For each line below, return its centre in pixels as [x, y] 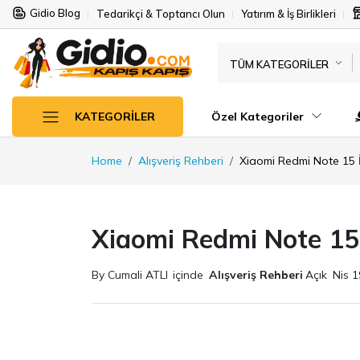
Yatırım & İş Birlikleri [288, 14]
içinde [188, 274]
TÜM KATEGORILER [279, 64]
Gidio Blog [55, 13]
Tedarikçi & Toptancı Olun [161, 14]
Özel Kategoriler [259, 116]
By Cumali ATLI [130, 274]
